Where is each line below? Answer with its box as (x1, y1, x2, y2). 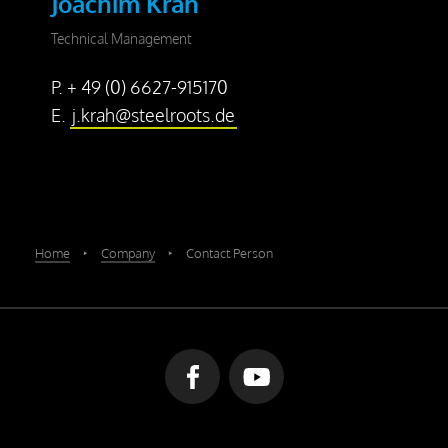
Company (101, 245, 155, 261)
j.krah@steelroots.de (72, 104, 236, 126)
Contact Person (186, 245, 273, 261)
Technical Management (51, 29, 193, 47)
